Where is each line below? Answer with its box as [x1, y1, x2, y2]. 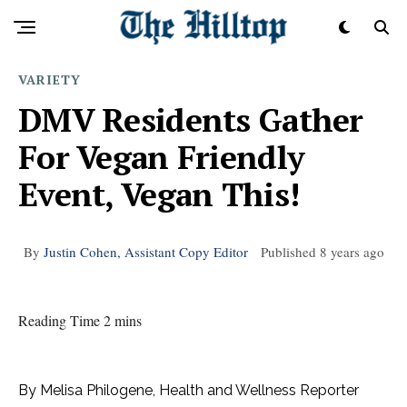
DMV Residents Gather [18, 98, 363, 141]
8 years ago [319, 243, 384, 261]
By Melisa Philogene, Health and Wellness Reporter [18, 382, 359, 399]
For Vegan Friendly [18, 135, 305, 178]
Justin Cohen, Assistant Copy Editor [43, 243, 248, 261]
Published [251, 243, 320, 261]
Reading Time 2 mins [18, 311, 142, 330]
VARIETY [18, 71, 81, 88]
